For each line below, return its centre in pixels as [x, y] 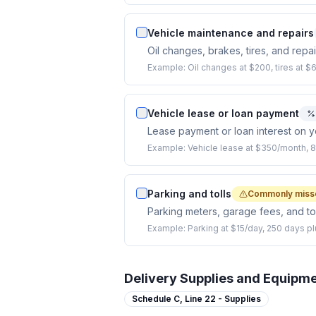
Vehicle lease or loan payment [223, 113]
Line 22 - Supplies [223, 299]
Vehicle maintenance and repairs [231, 33]
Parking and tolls [189, 194]
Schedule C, [158, 299]
